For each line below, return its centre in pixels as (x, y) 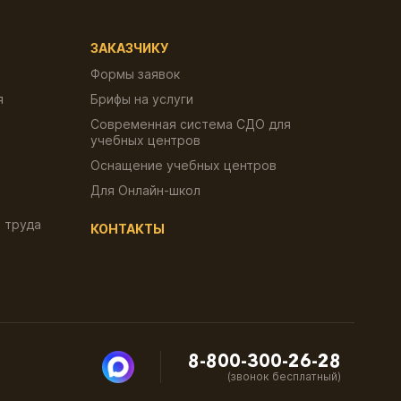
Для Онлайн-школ (145, 191)
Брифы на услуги (142, 99)
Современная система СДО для (191, 124)
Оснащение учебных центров (183, 166)
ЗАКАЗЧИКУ (129, 48)
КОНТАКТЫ (128, 229)
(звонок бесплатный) (284, 377)
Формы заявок (135, 74)
